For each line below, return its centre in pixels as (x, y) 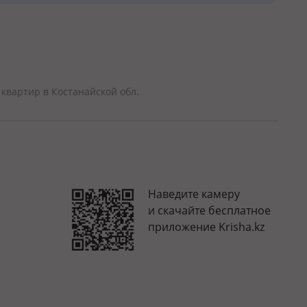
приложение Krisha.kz (206, 226)
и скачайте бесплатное (209, 210)
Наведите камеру (194, 194)
